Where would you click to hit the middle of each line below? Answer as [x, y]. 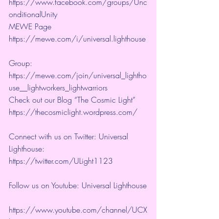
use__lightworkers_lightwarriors [62, 88]
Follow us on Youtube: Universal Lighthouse [78, 186]
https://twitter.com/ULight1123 [62, 161]
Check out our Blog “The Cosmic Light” [73, 100]
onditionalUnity [34, 14]
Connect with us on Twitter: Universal [70, 137]
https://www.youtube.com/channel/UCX [78, 210]
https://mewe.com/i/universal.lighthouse [77, 39]
